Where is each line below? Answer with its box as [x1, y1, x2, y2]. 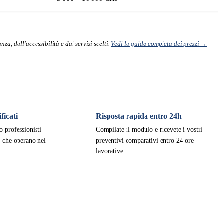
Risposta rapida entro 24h [96, 112, 182, 120]
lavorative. [96, 147, 126, 155]
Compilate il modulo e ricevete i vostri [96, 126, 203, 133]
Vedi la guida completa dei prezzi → [111, 40, 207, 47]
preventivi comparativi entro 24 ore [96, 137, 194, 144]
